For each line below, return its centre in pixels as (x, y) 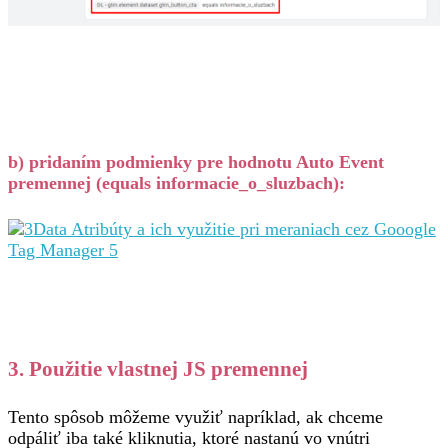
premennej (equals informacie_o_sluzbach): (176, 182)
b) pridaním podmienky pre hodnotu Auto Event (196, 161)
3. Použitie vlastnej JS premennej (158, 368)
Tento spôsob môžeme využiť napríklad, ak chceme (195, 416)
